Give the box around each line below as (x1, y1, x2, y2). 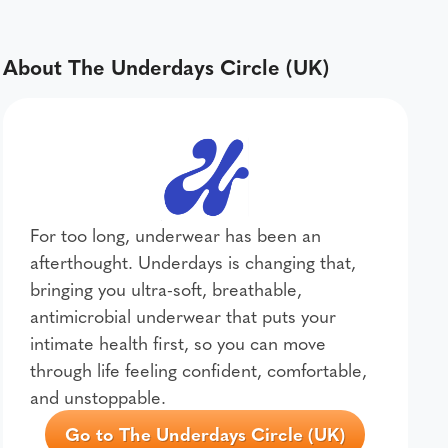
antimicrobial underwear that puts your (29, 302, 336, 328)
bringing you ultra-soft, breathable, (29, 275, 302, 301)
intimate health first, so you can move (29, 329, 326, 355)
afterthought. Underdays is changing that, (29, 248, 356, 274)
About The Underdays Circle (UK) (2, 51, 329, 81)
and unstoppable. (29, 383, 166, 409)
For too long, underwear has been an (29, 221, 321, 247)
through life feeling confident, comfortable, (29, 356, 367, 382)
